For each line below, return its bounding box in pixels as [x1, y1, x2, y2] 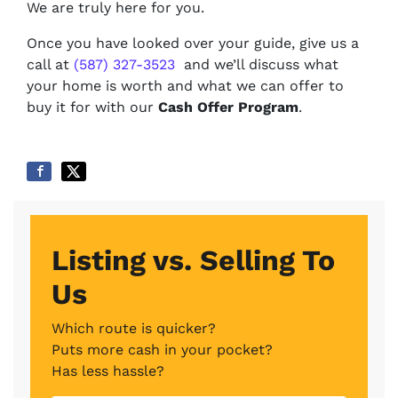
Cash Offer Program [158, 99, 298, 116]
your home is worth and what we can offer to [27, 77, 344, 95]
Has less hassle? [52, 362, 164, 380]
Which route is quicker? [52, 320, 216, 338]
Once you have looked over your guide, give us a [27, 35, 359, 52]
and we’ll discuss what [175, 56, 338, 74]
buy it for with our [27, 99, 158, 116]
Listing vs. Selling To [52, 243, 335, 278]
